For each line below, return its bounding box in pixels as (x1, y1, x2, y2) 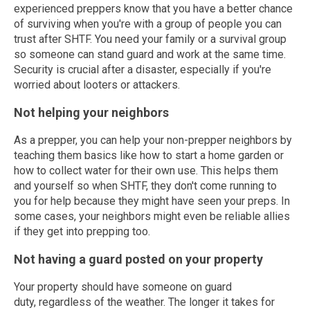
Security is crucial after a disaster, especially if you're (14, 63, 271, 76)
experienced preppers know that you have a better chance (14, 2, 293, 15)
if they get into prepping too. (14, 225, 150, 238)
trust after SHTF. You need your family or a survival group (14, 33, 286, 46)
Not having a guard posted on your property (14, 252, 263, 266)
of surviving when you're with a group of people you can (14, 17, 282, 30)
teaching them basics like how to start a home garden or (14, 149, 284, 162)
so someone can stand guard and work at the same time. (14, 48, 286, 61)
